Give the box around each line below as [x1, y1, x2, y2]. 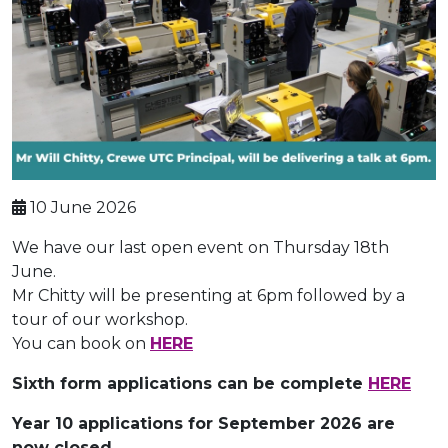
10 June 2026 [26, 198, 136, 218]
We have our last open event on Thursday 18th [12, 238, 389, 258]
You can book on [12, 334, 150, 354]
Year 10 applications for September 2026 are [12, 414, 395, 434]
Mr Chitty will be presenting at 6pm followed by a [12, 286, 405, 306]
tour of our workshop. [12, 310, 188, 330]
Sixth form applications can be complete [12, 374, 368, 394]
